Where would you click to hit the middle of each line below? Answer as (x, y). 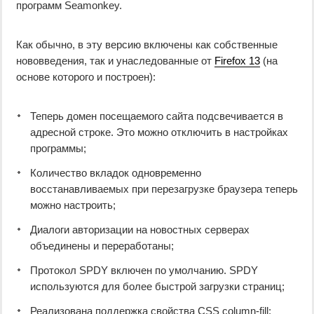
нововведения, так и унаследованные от (115, 61)
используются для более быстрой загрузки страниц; (157, 287)
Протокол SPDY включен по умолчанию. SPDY (144, 271)
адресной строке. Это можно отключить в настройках (159, 132)
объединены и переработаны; (102, 246)
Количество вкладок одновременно (116, 173)
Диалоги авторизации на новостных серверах (140, 230)
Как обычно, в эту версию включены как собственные (147, 45)
